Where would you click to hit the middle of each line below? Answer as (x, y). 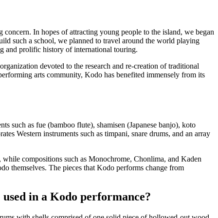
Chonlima (149, 159)
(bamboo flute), (71, 125)
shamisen (111, 125)
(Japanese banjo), (154, 125)
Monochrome (109, 159)
